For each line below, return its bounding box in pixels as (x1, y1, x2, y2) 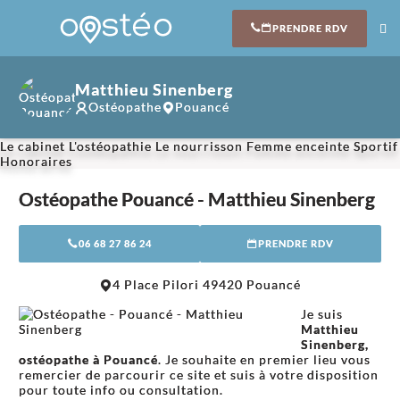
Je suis (301, 306, 343, 321)
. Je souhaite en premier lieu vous (158, 352, 371, 367)
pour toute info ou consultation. (19, 382, 223, 397)
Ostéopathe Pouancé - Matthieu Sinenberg (19, 187, 375, 210)
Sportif (354, 138, 398, 154)
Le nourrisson (155, 138, 243, 154)
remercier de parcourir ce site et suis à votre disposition (19, 367, 379, 382)
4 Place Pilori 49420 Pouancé (112, 277, 301, 292)
